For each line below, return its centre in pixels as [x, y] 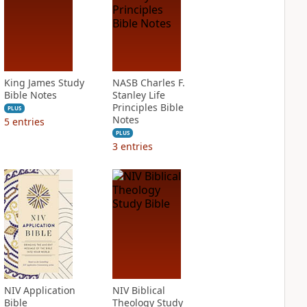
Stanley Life [138, 95]
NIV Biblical [138, 290]
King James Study [44, 83]
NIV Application [39, 290]
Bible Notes [30, 95]
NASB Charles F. [148, 83]
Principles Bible [148, 107]
